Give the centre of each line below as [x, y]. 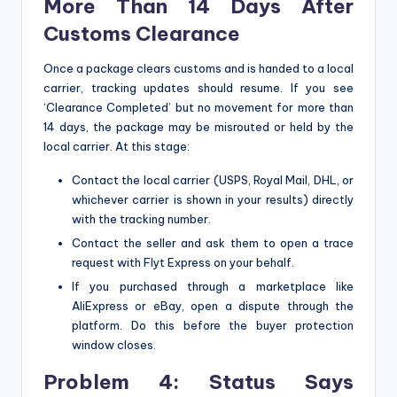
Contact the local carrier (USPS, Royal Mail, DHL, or [213, 179]
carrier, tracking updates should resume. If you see [198, 87]
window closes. [114, 344]
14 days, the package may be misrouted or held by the [198, 126]
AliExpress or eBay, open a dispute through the [213, 305]
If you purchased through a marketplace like [213, 286]
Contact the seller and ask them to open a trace [213, 242]
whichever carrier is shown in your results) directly [213, 199]
